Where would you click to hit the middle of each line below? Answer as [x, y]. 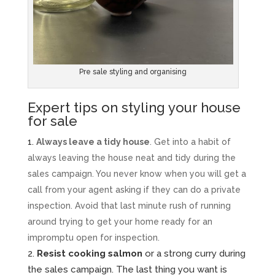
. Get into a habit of [190, 141]
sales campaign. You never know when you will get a [137, 173]
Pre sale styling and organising [133, 72]
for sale [52, 121]
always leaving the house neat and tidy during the [131, 157]
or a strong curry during [194, 253]
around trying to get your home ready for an [120, 221]
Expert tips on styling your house [134, 107]
